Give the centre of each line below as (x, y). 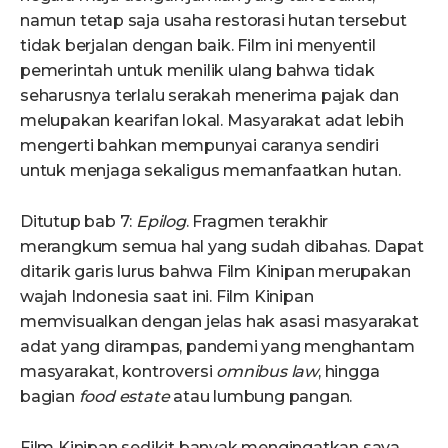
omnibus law (267, 372)
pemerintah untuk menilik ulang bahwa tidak (197, 71)
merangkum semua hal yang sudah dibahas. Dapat (222, 247)
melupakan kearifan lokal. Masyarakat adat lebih (212, 121)
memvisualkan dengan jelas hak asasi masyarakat (219, 322)
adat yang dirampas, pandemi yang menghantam (217, 347)
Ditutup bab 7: (78, 222)
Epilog (161, 222)
